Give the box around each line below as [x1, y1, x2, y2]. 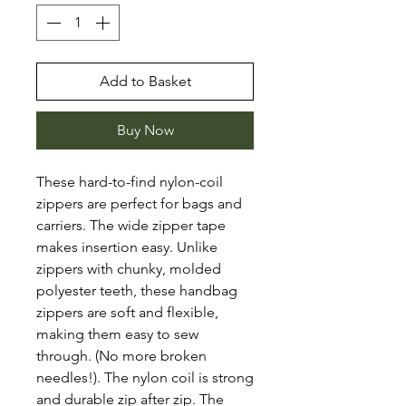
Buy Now [116, 121, 174, 139]
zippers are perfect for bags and [36, 194, 242, 212]
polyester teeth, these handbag [36, 281, 237, 299]
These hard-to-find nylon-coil [36, 172, 223, 190]
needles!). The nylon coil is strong [36, 368, 254, 386]
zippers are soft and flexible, [36, 303, 218, 321]
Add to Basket [99, 72, 191, 90]
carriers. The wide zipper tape [36, 216, 226, 234]
